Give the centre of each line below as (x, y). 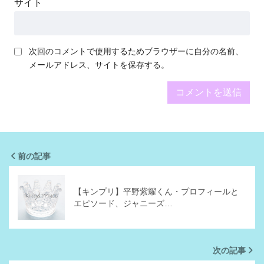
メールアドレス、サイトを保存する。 (99, 65)
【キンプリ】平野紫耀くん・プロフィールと (156, 192)
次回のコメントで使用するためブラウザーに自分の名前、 (136, 52)
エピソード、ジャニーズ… (123, 204)
